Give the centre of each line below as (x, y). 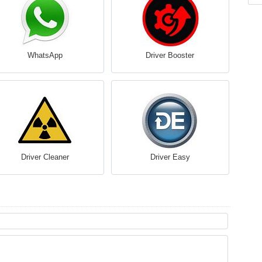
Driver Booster (170, 55)
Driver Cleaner (45, 157)
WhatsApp (45, 55)
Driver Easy (170, 157)
